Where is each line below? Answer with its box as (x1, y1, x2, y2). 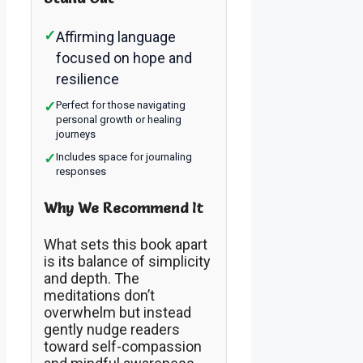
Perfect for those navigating (56, 98, 186, 111)
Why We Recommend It (44, 198, 203, 217)
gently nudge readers (44, 321, 180, 339)
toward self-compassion (44, 338, 202, 356)
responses (56, 164, 106, 177)
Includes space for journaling (56, 150, 192, 163)
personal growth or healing (56, 113, 181, 126)
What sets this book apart (44, 236, 207, 254)
